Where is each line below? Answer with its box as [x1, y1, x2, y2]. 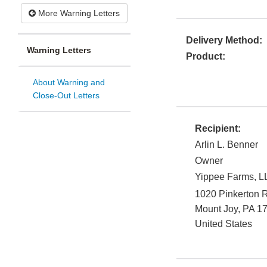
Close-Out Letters [33, 91, 100, 101]
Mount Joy [195, 204, 238, 215]
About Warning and [33, 77, 105, 88]
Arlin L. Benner [195, 139, 258, 150]
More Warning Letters [36, 8, 120, 18]
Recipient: [195, 123, 241, 134]
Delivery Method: [186, 35, 262, 46]
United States [195, 219, 252, 229]
